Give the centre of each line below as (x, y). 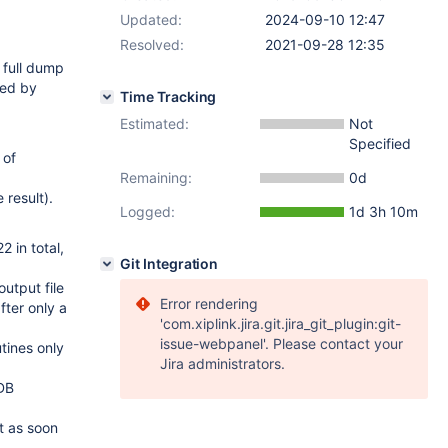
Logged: (147, 211)
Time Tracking (168, 96)
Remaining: (156, 177)
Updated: (151, 19)
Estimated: (154, 123)
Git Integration (169, 263)
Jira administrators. (222, 363)
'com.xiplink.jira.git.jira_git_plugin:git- (280, 323)
